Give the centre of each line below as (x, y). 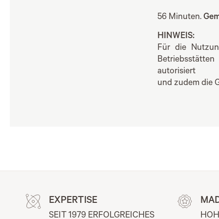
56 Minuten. (180, 18)
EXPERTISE (73, 202)
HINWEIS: (176, 37)
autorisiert (176, 72)
